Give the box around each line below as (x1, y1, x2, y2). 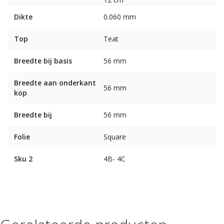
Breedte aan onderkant (14, 78, 96, 87)
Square (103, 132, 126, 141)
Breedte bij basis (14, 56, 72, 65)
